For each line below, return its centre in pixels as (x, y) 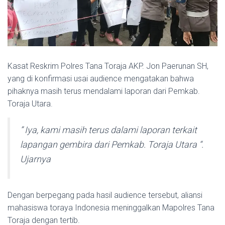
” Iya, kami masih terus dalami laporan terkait (108, 130)
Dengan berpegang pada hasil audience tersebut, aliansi (105, 195)
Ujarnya (35, 159)
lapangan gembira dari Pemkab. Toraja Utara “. (112, 145)
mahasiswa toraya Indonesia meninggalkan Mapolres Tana (111, 208)
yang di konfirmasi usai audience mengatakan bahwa (101, 79)
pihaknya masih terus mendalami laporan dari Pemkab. (104, 91)
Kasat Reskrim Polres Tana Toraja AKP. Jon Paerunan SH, (108, 66)
